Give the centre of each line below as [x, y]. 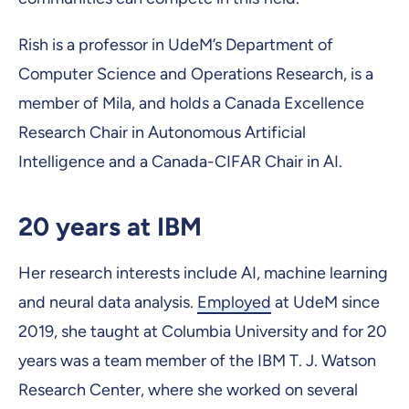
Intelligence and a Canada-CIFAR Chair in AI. [180, 161]
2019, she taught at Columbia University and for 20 [203, 331]
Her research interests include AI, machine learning [203, 273]
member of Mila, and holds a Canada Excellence [191, 103]
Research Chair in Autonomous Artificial [162, 132]
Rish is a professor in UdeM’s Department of [176, 44]
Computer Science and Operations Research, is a [196, 73]
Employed [234, 302]
